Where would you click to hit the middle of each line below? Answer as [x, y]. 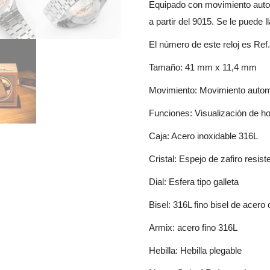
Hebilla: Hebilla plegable [196, 250]
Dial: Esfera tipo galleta [194, 182]
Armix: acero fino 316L [193, 228]
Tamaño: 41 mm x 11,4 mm [203, 67]
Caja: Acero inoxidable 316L [204, 136]
